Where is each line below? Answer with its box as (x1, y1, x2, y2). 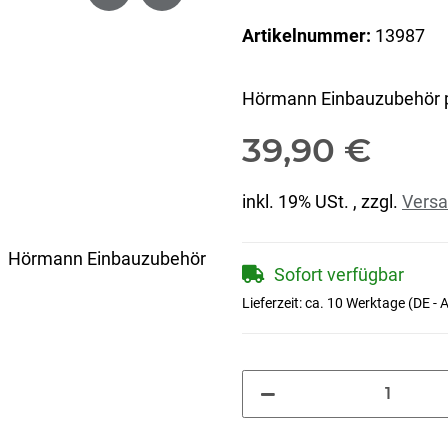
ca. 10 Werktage (305, 294, 408, 311)
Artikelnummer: (242, 24, 375, 46)
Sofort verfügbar (274, 263, 408, 285)
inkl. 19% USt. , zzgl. (242, 190, 402, 212)
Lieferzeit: (242, 294, 305, 311)
